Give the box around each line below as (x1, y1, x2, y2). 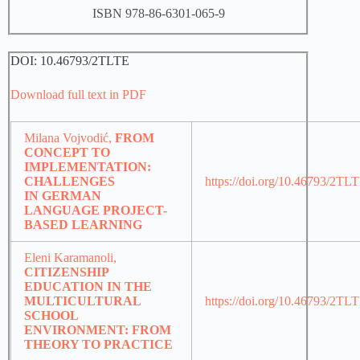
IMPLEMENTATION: (24, 160, 151, 174)
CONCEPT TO (24, 145, 110, 160)
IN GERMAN (24, 189, 101, 203)
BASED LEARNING (24, 218, 142, 232)
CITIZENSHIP (24, 265, 108, 280)
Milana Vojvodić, (24, 131, 115, 145)
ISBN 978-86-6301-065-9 (92, 6, 225, 21)
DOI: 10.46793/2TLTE (10, 54, 129, 68)
